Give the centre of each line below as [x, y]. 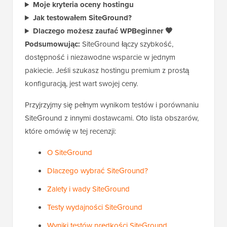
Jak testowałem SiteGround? [82, 18]
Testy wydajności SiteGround [95, 207]
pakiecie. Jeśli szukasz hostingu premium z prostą [107, 71]
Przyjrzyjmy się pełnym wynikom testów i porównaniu [112, 105]
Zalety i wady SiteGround [88, 189]
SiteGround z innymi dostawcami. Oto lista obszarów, [112, 118]
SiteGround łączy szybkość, [127, 44]
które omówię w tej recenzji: [70, 131]
